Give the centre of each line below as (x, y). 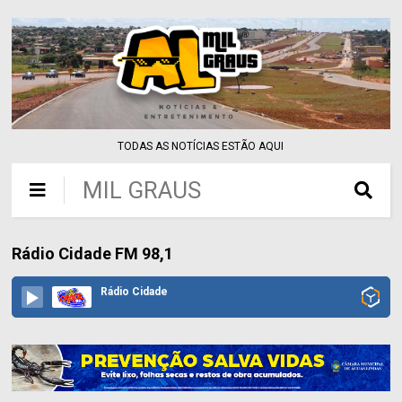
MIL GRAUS (142, 191)
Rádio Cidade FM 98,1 (93, 254)
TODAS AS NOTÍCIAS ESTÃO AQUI (201, 147)
